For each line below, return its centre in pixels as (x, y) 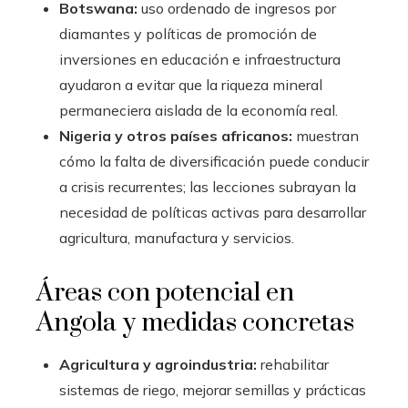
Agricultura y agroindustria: (158, 365)
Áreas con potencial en (165, 293)
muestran (326, 136)
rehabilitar (293, 365)
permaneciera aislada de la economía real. (199, 111)
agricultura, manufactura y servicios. (177, 238)
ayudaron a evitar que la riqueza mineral (191, 85)
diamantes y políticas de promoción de (188, 34)
